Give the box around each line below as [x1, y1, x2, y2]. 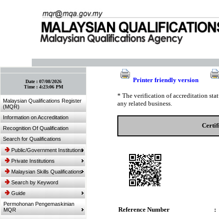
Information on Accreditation [3, 114, 68, 120]
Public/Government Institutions [11, 147, 84, 153]
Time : [23, 84, 39, 89]
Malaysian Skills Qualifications [11, 169, 82, 175]
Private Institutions [11, 158, 55, 164]
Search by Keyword [11, 179, 58, 185]
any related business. [117, 100, 172, 107]
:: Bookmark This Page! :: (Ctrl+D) [6, 67, 81, 73]
